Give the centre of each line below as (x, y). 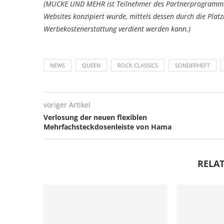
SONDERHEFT (192, 65)
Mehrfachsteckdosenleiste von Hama (107, 127)
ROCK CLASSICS (138, 65)
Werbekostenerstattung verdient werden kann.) (117, 29)
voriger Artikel (67, 105)
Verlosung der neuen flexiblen (95, 117)
